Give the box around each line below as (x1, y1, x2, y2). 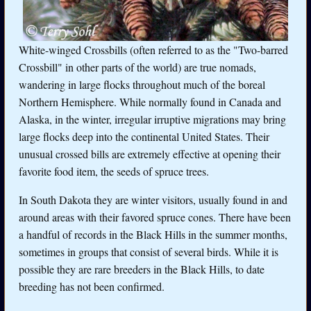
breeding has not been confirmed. (19, 278, 165, 294)
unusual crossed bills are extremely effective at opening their (19, 146, 280, 161)
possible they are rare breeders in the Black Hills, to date (19, 261, 264, 276)
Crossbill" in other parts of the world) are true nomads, (19, 59, 256, 74)
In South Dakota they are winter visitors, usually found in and (19, 192, 287, 207)
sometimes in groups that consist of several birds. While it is (19, 244, 278, 259)
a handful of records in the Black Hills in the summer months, (19, 226, 287, 242)
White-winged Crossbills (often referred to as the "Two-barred (19, 42, 288, 57)
